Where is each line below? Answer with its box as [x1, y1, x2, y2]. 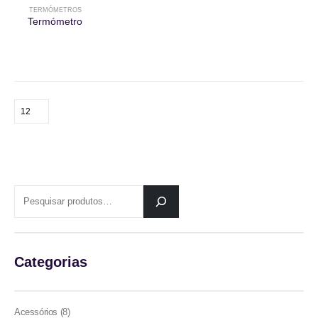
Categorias [14, 254, 87, 270]
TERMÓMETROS [28, 6, 82, 13]
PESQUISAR [13, 186, 68, 197]
